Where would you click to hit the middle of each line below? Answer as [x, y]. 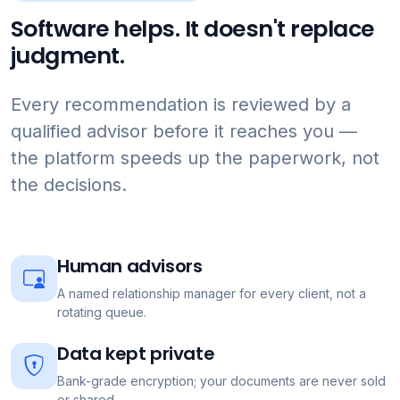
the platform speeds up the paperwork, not [195, 158]
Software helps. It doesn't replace [192, 29]
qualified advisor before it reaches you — [184, 131]
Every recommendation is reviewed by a [181, 104]
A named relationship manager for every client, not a [212, 293]
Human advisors [130, 266]
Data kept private [136, 354]
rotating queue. [102, 312]
